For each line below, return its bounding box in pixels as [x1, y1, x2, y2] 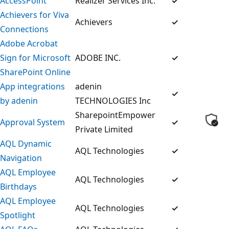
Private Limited [75, 123, 133, 135]
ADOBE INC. [75, 52, 121, 63]
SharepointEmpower [75, 109, 155, 121]
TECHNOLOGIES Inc [75, 95, 151, 106]
